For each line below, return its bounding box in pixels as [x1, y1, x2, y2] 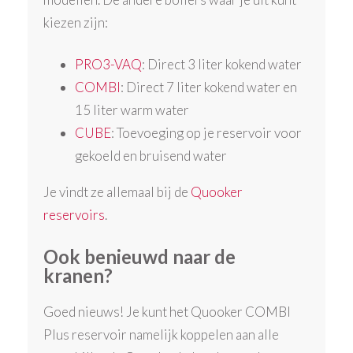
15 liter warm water [75, 101, 192, 118]
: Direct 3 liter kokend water [142, 55, 305, 72]
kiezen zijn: [43, 14, 111, 31]
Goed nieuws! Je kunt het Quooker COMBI [43, 303, 292, 321]
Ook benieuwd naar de [43, 244, 236, 268]
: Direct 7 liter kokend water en [121, 78, 298, 95]
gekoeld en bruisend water [75, 147, 230, 164]
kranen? [43, 263, 117, 287]
